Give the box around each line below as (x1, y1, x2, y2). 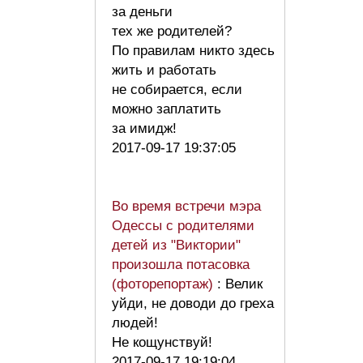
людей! (112, 314, 158, 331)
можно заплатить (112, 100, 221, 117)
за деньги (112, 3, 173, 19)
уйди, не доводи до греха (112, 295, 274, 311)
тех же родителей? (112, 23, 232, 39)
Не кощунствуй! (112, 334, 212, 350)
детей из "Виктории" (112, 237, 241, 253)
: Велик (217, 275, 263, 292)
